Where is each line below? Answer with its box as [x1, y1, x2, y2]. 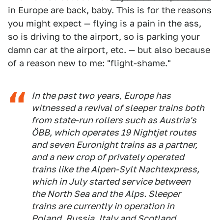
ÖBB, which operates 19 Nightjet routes [31, 127, 196, 137]
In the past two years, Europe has [31, 90, 171, 101]
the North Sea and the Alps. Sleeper [31, 189, 181, 199]
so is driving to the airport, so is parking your [8, 31, 200, 42]
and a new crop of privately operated [31, 152, 184, 162]
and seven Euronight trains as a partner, [31, 139, 197, 150]
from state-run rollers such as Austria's [31, 115, 196, 125]
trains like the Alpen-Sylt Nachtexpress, [31, 164, 199, 174]
